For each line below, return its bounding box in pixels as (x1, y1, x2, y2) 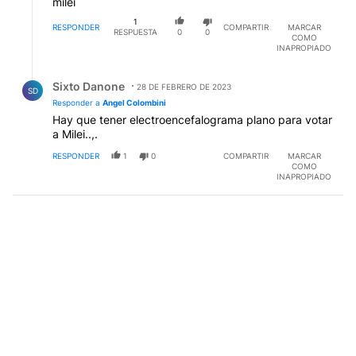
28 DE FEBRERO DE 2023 (137, 81, 231, 91)
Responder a (52, 97, 103, 107)
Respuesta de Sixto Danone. (13, 66, 182, 82)
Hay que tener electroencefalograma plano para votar (52, 112, 332, 126)
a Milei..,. (52, 126, 98, 141)
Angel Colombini (103, 97, 166, 107)
